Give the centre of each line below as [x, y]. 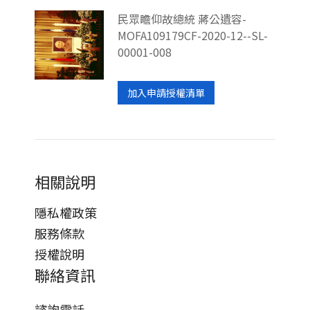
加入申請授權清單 [166, 93]
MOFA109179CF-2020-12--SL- [193, 36]
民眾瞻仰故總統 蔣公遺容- [182, 19]
